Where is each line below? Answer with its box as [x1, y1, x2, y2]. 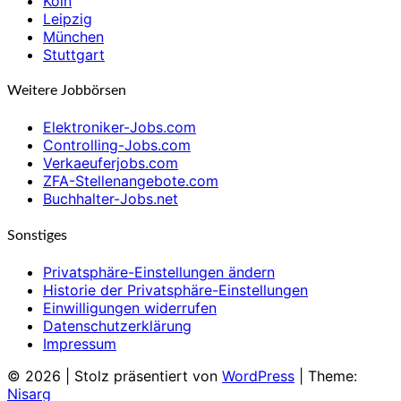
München [43, 27, 104, 46]
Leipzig [43, 9, 92, 28]
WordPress [222, 366, 294, 385]
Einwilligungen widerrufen [43, 298, 217, 317]
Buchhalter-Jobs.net [43, 190, 178, 209]
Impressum [43, 334, 116, 353]
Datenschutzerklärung [43, 316, 192, 335]
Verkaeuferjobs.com [43, 154, 178, 173]
